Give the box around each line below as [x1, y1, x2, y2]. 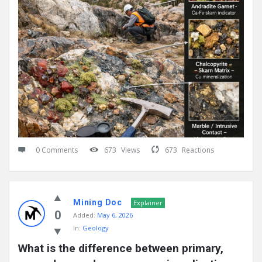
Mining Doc [73, 198, 122, 208]
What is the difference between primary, [18, 242, 223, 256]
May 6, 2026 [97, 211, 133, 220]
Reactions [182, 145, 214, 156]
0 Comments [36, 145, 78, 156]
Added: [73, 211, 95, 220]
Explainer [133, 198, 163, 208]
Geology [82, 223, 109, 233]
